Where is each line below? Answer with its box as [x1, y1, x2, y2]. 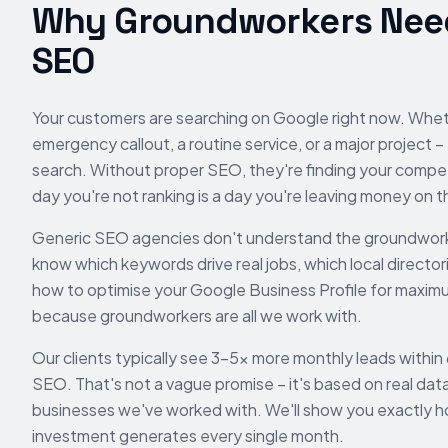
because [32, 305, 100, 326]
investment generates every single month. [32, 425, 344, 446]
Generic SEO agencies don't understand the [32, 227, 364, 248]
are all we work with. [212, 305, 362, 326]
